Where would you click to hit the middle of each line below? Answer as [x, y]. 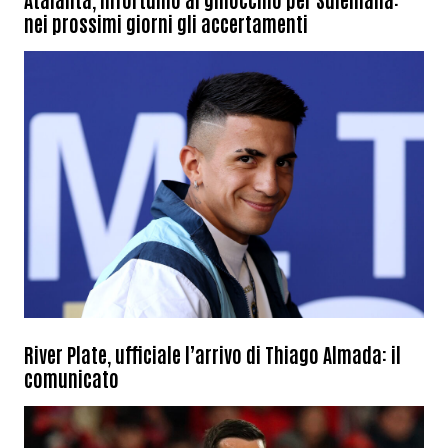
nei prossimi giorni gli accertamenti [166, 23]
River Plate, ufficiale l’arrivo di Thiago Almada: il [212, 354]
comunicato [71, 378]
